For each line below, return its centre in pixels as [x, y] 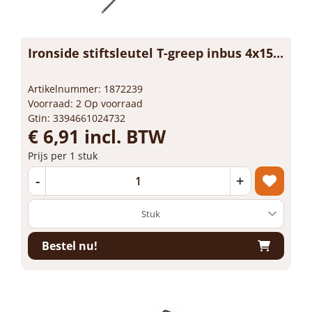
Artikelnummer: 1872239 [85, 89]
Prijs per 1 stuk [63, 156]
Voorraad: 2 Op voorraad [85, 103]
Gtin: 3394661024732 [77, 118]
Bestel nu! [70, 245]
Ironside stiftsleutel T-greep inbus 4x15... [156, 53]
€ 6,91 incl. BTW [97, 136]
